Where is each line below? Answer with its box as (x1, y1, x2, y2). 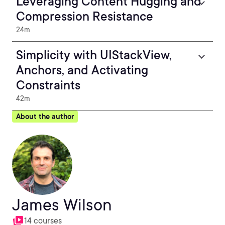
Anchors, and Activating (16, 63, 148, 77)
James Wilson (12, 195, 112, 214)
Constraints (16, 78, 80, 92)
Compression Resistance (16, 9, 153, 24)
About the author (16, 113, 74, 121)
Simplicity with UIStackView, (16, 48, 172, 62)
